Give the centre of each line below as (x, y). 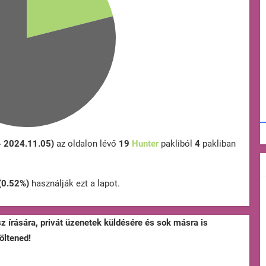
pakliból (177, 144)
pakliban (218, 144)
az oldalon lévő (86, 144)
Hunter (145, 144)
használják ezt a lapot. (75, 184)
